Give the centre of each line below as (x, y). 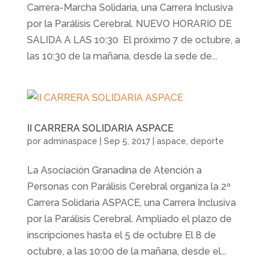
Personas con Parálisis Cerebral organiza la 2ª (128, 186)
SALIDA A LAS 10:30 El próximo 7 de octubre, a (133, 40)
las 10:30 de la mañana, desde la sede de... (122, 56)
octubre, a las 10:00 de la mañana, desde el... (126, 251)
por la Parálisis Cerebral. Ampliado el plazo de (129, 219)
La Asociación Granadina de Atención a (114, 170)
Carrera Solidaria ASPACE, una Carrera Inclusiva (131, 202)
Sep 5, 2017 (127, 141)
